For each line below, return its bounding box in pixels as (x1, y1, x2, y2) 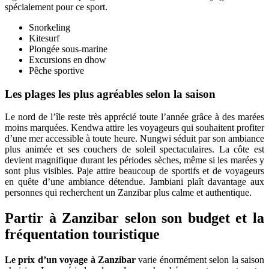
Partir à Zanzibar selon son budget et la (5, 210, 264, 226)
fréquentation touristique (5, 226, 160, 243)
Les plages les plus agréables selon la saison (5, 87, 216, 100)
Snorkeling (29, 22, 70, 32)
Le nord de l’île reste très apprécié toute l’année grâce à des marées (5, 112, 264, 122)
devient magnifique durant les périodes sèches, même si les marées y (5, 155, 264, 166)
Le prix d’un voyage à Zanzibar (5, 255, 136, 265)
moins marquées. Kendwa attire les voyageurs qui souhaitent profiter (5, 122, 264, 133)
